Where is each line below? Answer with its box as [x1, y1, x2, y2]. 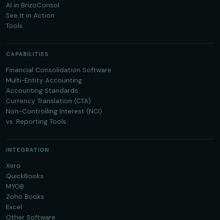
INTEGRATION [6, 146, 49, 153]
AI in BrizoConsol [6, 1, 59, 9]
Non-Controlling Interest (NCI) [6, 107, 102, 115]
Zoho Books [6, 192, 44, 201]
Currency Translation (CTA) [6, 97, 91, 105]
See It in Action [6, 11, 55, 20]
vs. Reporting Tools [6, 117, 66, 126]
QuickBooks [6, 172, 44, 180]
